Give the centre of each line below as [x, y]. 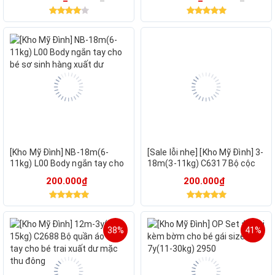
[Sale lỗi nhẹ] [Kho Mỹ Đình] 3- [206, 153]
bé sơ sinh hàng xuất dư [58, 175]
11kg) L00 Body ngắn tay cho [67, 164]
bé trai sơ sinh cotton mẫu [200, 175]
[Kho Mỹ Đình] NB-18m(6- [60, 153]
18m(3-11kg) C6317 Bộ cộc [202, 164]
